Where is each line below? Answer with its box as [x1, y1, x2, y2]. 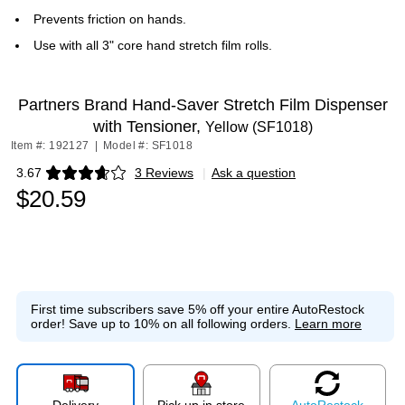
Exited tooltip [15, 171, 89, 186]
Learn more [295, 316, 362, 331]
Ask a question [212, 165, 296, 180]
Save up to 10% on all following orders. [65, 316, 295, 331]
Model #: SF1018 [103, 139, 193, 152]
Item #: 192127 [11, 139, 89, 152]
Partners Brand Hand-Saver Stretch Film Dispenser [17, 96, 388, 114]
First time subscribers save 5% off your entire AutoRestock [31, 302, 364, 316]
